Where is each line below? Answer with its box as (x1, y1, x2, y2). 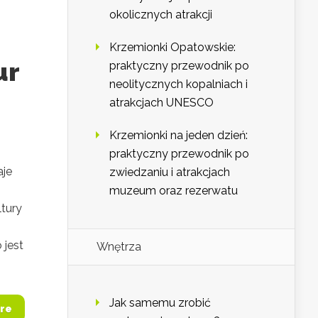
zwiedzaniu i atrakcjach (109, 165, 230, 180)
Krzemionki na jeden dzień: (109, 128, 248, 143)
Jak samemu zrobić (109, 296, 211, 310)
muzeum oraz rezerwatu (109, 184, 238, 198)
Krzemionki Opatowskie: (109, 40, 236, 55)
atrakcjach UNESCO (109, 96, 214, 110)
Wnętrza (97, 240, 141, 254)
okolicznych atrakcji (109, 8, 212, 22)
